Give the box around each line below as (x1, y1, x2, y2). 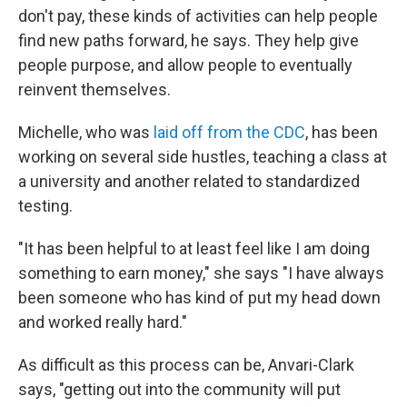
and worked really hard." (18, 313, 187, 332)
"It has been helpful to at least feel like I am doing (18, 239, 370, 258)
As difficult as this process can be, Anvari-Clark (18, 355, 354, 374)
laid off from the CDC (154, 123, 305, 142)
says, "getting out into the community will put (18, 380, 341, 399)
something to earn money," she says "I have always (18, 263, 384, 283)
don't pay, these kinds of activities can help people (18, 6, 378, 25)
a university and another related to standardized (18, 172, 360, 191)
